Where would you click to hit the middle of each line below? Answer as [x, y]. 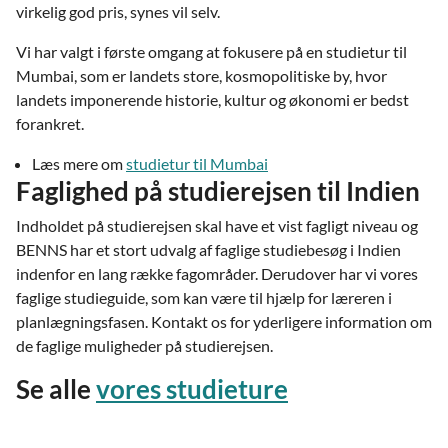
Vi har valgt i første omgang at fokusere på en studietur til [211, 51]
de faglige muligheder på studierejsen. [144, 345]
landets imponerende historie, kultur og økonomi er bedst [212, 99]
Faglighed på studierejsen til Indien [218, 191]
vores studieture [192, 389]
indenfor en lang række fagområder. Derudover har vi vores [217, 273]
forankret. [50, 123]
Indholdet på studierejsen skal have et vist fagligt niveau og [217, 225]
